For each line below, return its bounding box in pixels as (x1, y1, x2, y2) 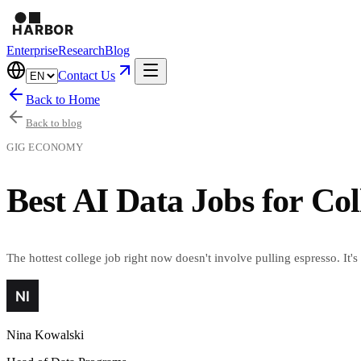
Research (58, 44, 105, 57)
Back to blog (26, 117, 82, 129)
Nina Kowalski (6, 328, 84, 342)
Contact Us (58, 68, 115, 82)
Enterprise (6, 44, 58, 57)
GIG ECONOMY (6, 141, 84, 153)
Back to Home (26, 93, 100, 106)
